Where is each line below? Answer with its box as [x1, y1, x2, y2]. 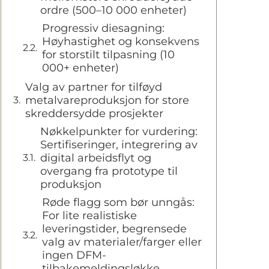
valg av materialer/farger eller [42, 235, 202, 249]
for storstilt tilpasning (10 [42, 48, 175, 61]
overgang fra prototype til [40, 165, 178, 178]
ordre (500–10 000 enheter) [40, 4, 187, 17]
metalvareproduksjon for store [25, 94, 189, 107]
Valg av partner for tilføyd [25, 80, 162, 94]
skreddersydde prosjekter [25, 107, 163, 120]
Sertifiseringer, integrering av [40, 138, 198, 151]
